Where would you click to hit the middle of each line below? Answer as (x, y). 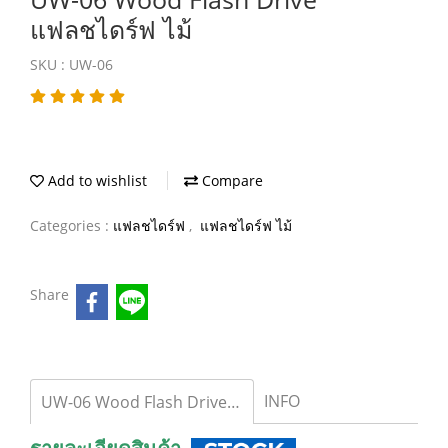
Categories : (71, 225)
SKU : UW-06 (71, 64)
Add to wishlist (95, 180)
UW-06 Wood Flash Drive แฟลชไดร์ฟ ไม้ (233, 402)
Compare (230, 180)
